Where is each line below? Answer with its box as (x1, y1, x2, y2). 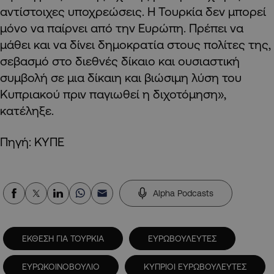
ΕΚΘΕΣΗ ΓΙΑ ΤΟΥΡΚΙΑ (22, 234, 104, 244)
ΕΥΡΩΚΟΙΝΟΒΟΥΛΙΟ (22, 262, 100, 272)
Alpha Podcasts (153, 188, 213, 199)
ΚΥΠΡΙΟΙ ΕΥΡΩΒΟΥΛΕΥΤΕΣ (144, 262, 246, 272)
